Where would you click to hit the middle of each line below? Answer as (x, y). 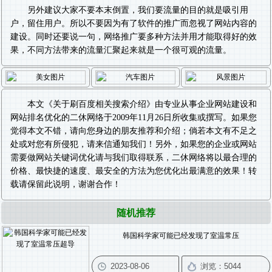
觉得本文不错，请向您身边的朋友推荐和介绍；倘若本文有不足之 (134, 131)
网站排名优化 (36, 117)
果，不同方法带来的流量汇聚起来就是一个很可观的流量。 (121, 50)
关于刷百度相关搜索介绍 (100, 104)
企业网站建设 (223, 104)
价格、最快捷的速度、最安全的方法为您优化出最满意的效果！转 (134, 171)
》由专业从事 (172, 104)
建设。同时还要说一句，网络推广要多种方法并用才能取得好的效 (134, 37)
